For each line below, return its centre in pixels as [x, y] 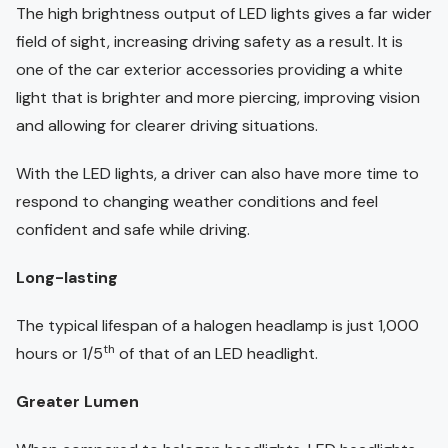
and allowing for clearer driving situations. [167, 126]
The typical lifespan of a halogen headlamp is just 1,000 [217, 326]
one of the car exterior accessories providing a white [209, 70]
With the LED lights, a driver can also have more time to [217, 174]
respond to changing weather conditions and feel [197, 202]
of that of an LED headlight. [216, 354]
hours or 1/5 [59, 354]
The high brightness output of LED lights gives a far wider [224, 14]
